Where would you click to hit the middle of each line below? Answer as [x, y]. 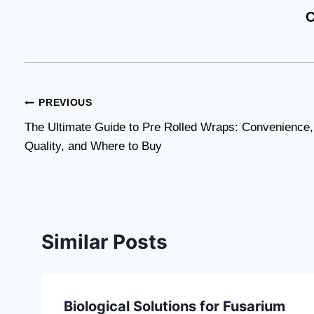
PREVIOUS [66, 103]
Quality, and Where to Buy [93, 146]
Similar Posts [104, 241]
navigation [74, 136]
